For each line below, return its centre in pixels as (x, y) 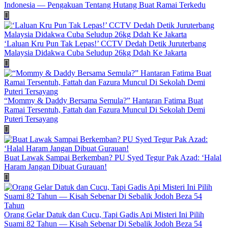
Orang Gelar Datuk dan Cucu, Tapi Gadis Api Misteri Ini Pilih (104, 215)
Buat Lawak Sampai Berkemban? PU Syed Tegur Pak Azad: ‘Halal (113, 158)
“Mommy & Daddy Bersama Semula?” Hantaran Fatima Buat (104, 101)
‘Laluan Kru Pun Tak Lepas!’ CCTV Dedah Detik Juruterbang (105, 44)
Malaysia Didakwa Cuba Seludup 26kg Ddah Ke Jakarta (95, 53)
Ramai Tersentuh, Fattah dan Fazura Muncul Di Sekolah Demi (105, 110)
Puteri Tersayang (31, 119)
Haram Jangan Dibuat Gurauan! (55, 167)
